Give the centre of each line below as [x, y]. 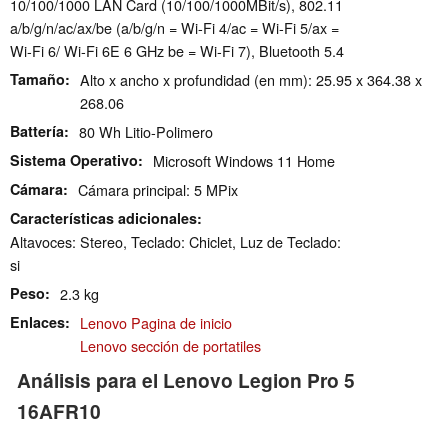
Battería [37, 131]
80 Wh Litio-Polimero [146, 132]
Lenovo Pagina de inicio [156, 323]
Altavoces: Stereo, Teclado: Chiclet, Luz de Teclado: [175, 242]
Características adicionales [103, 218]
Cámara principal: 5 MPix [158, 190]
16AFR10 [59, 411]
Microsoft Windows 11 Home [244, 161]
